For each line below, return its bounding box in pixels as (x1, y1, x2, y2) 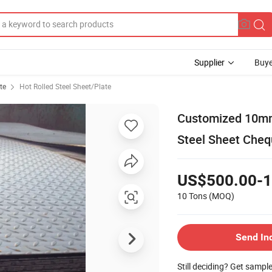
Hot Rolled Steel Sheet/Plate (19, 81, 111, 91)
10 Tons (177, 189, 207, 202)
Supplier (194, 56, 225, 68)
